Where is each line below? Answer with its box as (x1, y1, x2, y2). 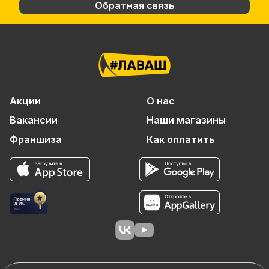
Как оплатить (147, 133, 215, 145)
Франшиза (10, 133, 62, 145)
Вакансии (10, 113, 58, 126)
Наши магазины (147, 113, 226, 126)
